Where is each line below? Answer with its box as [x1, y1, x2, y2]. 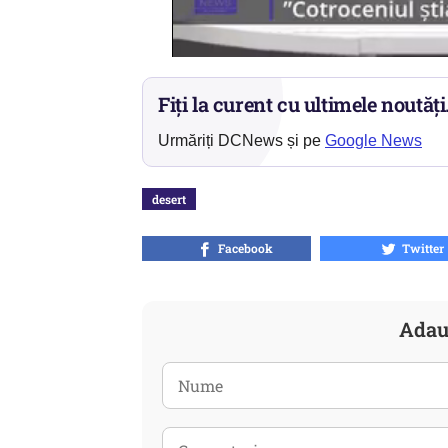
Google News [325, 132, 422, 149]
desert [152, 191, 186, 207]
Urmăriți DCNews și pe [158, 132, 325, 149]
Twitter [396, 240, 445, 256]
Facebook [212, 240, 274, 256]
